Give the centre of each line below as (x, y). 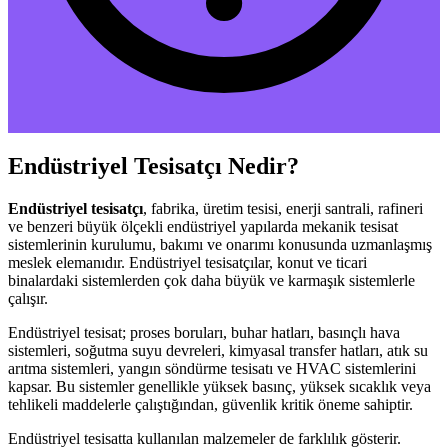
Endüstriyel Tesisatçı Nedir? (153, 165)
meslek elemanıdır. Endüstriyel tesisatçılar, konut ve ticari (187, 262)
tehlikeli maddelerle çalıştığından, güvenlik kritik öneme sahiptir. (210, 404)
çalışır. (28, 298)
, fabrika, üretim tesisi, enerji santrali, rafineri (283, 208)
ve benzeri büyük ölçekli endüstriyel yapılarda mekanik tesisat (203, 226)
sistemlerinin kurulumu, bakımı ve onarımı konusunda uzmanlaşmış (220, 244)
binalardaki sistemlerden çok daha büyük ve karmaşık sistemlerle (211, 280)
